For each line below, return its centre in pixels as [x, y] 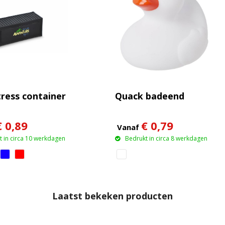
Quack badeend [149, 96]
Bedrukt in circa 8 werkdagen [166, 138]
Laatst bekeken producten [113, 196]
